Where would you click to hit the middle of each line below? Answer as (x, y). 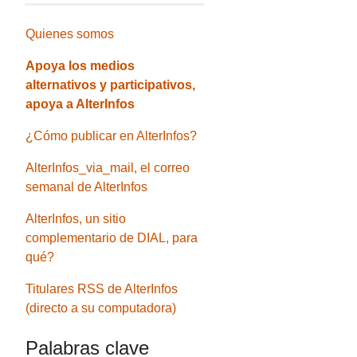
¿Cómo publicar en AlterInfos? (112, 135)
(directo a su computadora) (101, 308)
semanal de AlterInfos (87, 186)
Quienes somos (70, 33)
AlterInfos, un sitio (76, 218)
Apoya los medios (80, 65)
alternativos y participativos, (111, 84)
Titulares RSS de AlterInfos (102, 288)
